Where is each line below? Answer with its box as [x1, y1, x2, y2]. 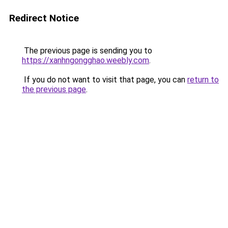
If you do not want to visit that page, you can [22, 75, 187, 84]
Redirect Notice [9, 12, 79, 24]
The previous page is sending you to [22, 46, 152, 55]
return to [187, 75, 219, 84]
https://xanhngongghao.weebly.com [22, 55, 149, 65]
